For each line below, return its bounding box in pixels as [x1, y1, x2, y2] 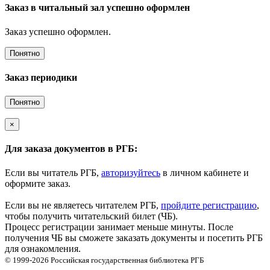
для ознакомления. [5, 243, 81, 254]
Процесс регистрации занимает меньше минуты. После [5, 221, 233, 232]
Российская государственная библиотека [49, 255, 189, 265]
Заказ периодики [5, 72, 77, 83]
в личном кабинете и [160, 167, 249, 178]
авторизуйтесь [101, 167, 160, 178]
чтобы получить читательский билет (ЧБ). [5, 210, 178, 221]
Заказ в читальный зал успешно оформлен [5, 2, 190, 13]
